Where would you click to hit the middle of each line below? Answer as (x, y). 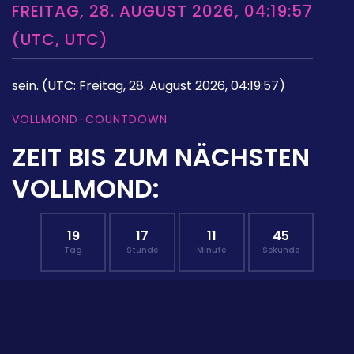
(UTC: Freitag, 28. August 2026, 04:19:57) (164, 85)
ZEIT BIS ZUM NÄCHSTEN (161, 156)
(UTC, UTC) (60, 39)
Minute (212, 250)
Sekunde (281, 250)
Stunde (143, 250)
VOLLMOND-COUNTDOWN (90, 119)
